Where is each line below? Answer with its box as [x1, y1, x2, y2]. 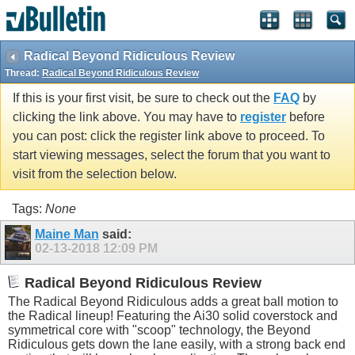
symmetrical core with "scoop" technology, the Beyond [8, 323, 311, 337]
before [286, 110, 325, 124]
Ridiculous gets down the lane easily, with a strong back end [8, 337, 345, 351]
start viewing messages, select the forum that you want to [13, 148, 330, 162]
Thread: [5, 67, 42, 78]
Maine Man [34, 227, 99, 241]
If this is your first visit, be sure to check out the [13, 91, 273, 105]
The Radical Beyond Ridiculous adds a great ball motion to [8, 294, 338, 308]
